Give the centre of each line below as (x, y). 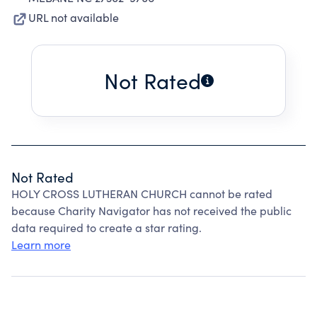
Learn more (41, 244)
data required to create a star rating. (106, 227)
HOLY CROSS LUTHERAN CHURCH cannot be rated (142, 194)
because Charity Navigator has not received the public (151, 211)
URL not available (74, 17)
